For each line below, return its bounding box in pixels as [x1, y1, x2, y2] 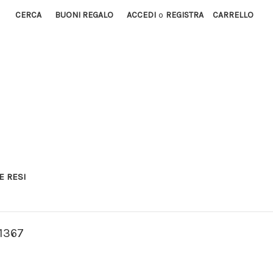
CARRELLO [213, 10, 254, 20]
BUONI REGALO [55, 10, 114, 20]
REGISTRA [166, 10, 204, 20]
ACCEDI [127, 10, 157, 20]
